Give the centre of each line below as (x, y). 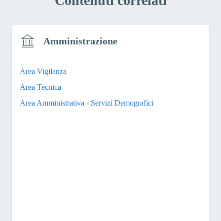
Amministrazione (80, 41)
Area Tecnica (40, 87)
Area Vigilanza (43, 72)
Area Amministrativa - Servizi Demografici (87, 103)
